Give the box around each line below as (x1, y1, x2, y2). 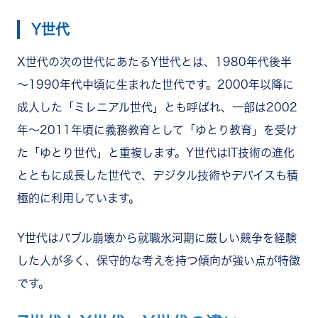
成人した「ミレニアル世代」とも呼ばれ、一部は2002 (17, 101, 297, 113)
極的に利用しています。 (17, 192, 140, 204)
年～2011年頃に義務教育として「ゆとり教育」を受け (17, 124, 297, 136)
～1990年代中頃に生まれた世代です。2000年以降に (17, 78, 294, 90)
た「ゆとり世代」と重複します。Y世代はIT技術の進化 (17, 146, 295, 158)
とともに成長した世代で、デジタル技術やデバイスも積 (17, 169, 298, 181)
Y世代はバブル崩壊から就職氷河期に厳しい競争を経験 (17, 231, 297, 243)
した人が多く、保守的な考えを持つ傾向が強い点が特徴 (17, 254, 300, 266)
